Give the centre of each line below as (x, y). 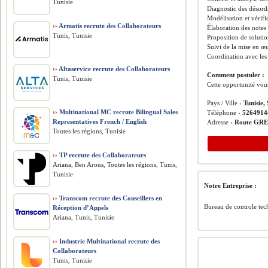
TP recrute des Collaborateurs (102, 155)
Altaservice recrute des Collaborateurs (114, 69)
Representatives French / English (100, 121)
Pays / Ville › (226, 103)
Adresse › (221, 122)
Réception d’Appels (81, 208)
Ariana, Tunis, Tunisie (84, 217)
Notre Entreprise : (231, 185)
